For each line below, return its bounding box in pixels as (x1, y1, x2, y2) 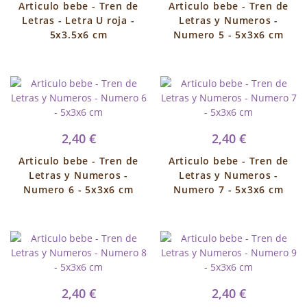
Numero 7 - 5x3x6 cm (173, 183, 284, 196)
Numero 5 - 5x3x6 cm (173, 28, 284, 41)
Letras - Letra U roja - (22, 14, 135, 27)
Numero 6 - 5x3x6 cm (23, 183, 134, 196)
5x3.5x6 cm (49, 28, 108, 41)
